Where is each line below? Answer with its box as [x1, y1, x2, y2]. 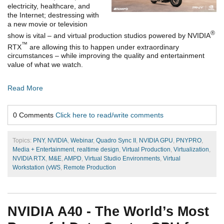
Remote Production [63, 164, 116, 171]
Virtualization [173, 146, 209, 153]
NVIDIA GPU [139, 137, 173, 144]
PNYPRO [176, 137, 201, 144]
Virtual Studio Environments [84, 155, 160, 162]
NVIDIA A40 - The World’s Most [7, 204, 209, 219]
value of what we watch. [7, 60, 83, 69]
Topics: [12, 137, 33, 144]
